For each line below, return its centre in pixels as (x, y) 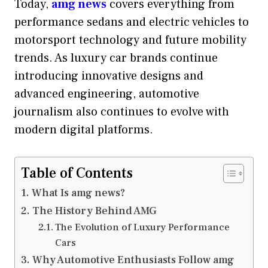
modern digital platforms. (84, 130)
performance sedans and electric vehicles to (132, 22)
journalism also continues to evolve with (122, 112)
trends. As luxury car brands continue (116, 58)
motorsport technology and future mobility (130, 40)
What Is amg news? (78, 193)
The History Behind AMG (94, 211)
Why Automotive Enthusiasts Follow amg (133, 260)
